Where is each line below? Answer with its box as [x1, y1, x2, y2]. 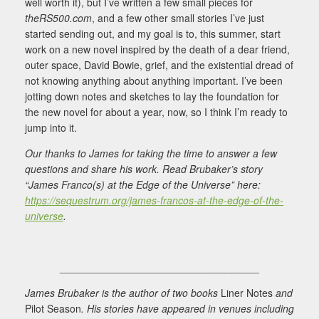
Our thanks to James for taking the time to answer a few [25, 145, 277, 160]
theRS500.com [25, 10, 92, 25]
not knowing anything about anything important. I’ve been [25, 73, 283, 88]
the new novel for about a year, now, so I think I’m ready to [25, 104, 288, 119]
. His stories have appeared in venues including [81, 300, 294, 315]
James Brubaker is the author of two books [25, 285, 221, 300]
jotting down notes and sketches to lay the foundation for [25, 88, 279, 103]
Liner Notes [221, 285, 273, 300]
